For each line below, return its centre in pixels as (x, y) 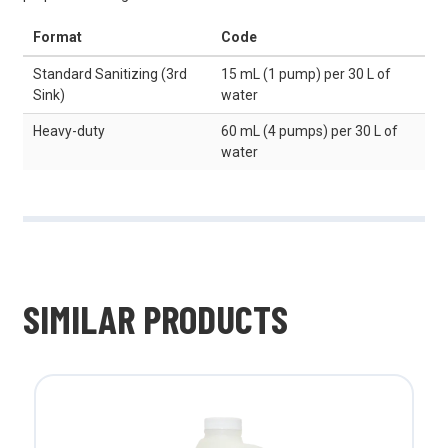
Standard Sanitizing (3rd (110, 74)
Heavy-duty (69, 131)
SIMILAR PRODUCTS (155, 319)
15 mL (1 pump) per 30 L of (306, 74)
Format (58, 37)
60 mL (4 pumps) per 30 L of (310, 131)
